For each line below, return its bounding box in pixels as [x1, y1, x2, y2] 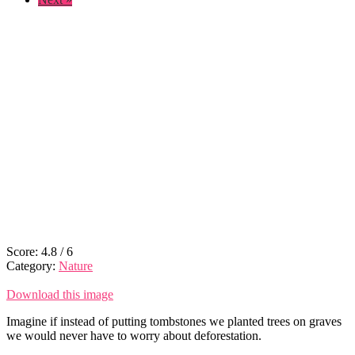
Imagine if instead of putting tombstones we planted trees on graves [6, 314, 342, 328]
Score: [6, 244, 41, 258]
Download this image [6, 287, 113, 301]
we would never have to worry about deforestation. [6, 328, 261, 342]
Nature [59, 258, 93, 273]
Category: [6, 258, 59, 273]
